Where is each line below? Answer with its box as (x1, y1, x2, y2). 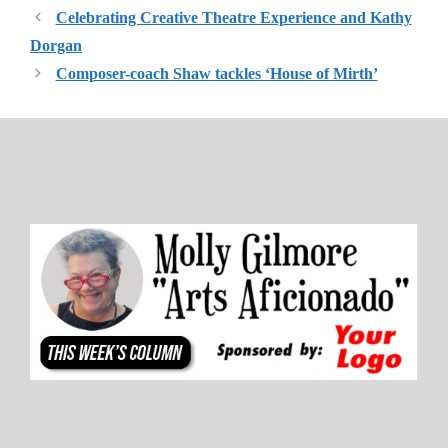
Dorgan (30, 37, 82, 55)
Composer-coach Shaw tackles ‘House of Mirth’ (55, 65, 378, 83)
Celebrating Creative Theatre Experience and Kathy (55, 9, 412, 27)
